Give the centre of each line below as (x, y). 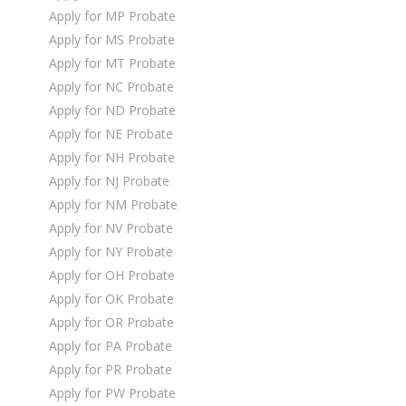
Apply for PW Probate (112, 392)
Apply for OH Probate (112, 275)
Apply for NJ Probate (109, 180)
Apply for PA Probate (111, 345)
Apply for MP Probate (112, 15)
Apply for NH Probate (112, 157)
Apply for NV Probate (111, 227)
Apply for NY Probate (111, 251)
